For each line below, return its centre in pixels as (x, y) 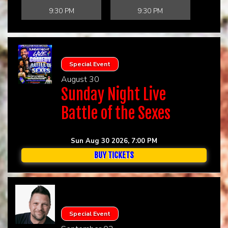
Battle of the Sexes (116, 113)
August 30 (80, 79)
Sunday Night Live (113, 94)
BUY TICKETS (114, 155)
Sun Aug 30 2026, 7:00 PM (114, 141)
